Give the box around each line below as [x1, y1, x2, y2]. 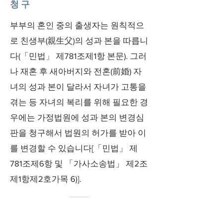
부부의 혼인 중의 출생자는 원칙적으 [10, 20, 144, 30]
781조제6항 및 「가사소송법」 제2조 [10, 159, 148, 168]
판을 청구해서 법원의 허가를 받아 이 [10, 128, 146, 137]
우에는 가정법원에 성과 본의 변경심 [10, 112, 144, 122]
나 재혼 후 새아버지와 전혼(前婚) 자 [10, 66, 142, 76]
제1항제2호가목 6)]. [10, 174, 81, 183]
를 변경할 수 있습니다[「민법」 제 [10, 143, 138, 153]
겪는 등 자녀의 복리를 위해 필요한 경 [10, 97, 148, 107]
